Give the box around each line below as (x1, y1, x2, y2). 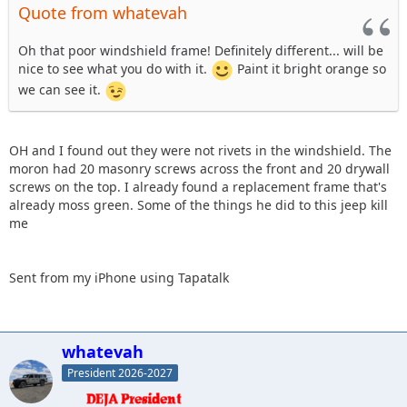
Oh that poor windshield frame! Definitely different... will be (18, 42, 383, 60)
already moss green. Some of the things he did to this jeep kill (9, 196, 388, 214)
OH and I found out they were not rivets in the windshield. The (9, 142, 392, 160)
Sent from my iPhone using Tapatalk (9, 269, 229, 287)
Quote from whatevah (18, 2, 187, 25)
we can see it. (18, 81, 104, 99)
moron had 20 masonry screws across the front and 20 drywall (9, 160, 390, 178)
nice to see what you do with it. (18, 60, 211, 78)
